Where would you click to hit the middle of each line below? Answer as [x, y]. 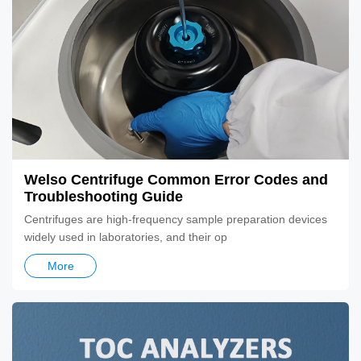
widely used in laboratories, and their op [126, 237]
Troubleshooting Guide [104, 196]
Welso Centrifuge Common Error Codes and [176, 179]
